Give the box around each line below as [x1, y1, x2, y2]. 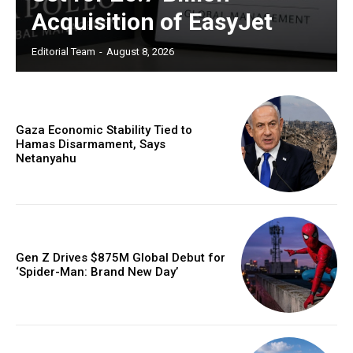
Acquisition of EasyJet [32, 8, 273, 36]
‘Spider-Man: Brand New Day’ [16, 264, 178, 279]
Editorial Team [32, 46, 95, 58]
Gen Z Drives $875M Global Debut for [16, 250, 225, 265]
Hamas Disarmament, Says [16, 136, 165, 151]
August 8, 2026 [106, 46, 174, 58]
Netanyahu [16, 150, 76, 165]
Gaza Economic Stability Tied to [16, 122, 192, 137]
